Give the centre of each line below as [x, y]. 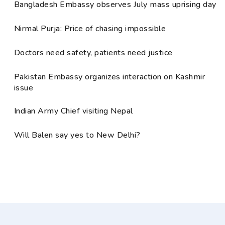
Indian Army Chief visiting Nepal [76, 111]
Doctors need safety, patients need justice [93, 53]
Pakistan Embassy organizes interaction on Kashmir [110, 77]
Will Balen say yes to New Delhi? [77, 135]
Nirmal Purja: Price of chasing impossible [90, 29]
